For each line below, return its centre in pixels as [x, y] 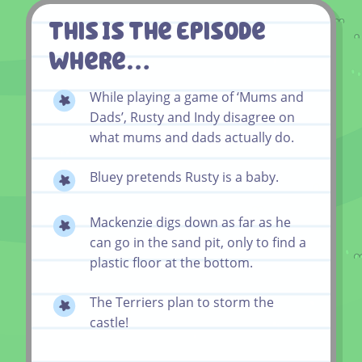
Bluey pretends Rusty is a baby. [184, 177]
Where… [100, 61]
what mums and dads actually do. [192, 137]
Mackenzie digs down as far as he [190, 222]
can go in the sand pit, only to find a [198, 242]
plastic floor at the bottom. [171, 262]
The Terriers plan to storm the [182, 302]
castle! [109, 322]
